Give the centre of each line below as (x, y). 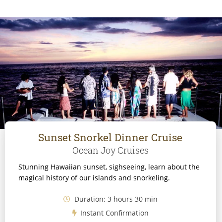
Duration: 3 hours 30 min (115, 199)
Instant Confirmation (114, 213)
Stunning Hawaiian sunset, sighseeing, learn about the (109, 167)
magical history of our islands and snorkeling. (94, 178)
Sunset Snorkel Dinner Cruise (111, 137)
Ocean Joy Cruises (110, 150)
